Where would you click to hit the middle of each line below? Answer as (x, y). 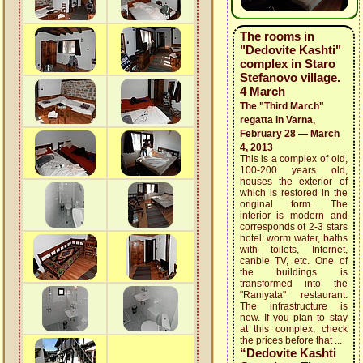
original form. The (293, 204)
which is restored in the (293, 193)
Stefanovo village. (290, 77)
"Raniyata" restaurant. (293, 295)
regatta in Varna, (277, 120)
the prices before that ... (290, 340)
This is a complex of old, (293, 159)
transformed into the (293, 284)
